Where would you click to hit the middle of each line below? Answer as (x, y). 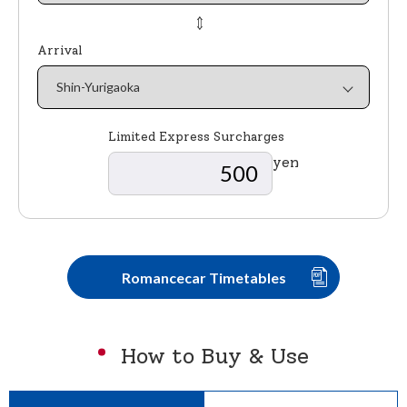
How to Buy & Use (212, 356)
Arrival (60, 51)
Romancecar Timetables (203, 277)
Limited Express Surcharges (196, 137)
